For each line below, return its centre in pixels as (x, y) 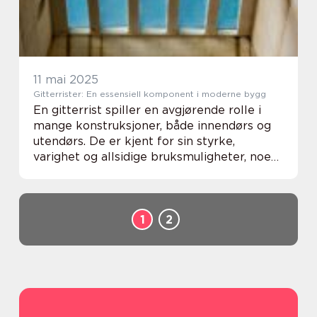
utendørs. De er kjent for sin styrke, (134, 141)
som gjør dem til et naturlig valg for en (144, 172)
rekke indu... (67, 188)
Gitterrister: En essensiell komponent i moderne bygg (150, 94)
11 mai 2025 (66, 80)
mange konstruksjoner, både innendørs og (152, 126)
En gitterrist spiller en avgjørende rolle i (147, 110)
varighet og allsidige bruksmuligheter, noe (152, 157)
